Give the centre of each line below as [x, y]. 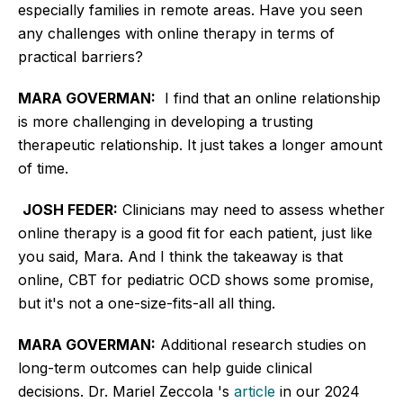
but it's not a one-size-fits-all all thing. [151, 303]
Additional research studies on [261, 344]
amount [354, 144]
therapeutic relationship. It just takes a [150, 144]
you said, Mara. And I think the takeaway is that [180, 256]
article [255, 391]
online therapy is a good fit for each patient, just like [195, 233]
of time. [48, 168]
